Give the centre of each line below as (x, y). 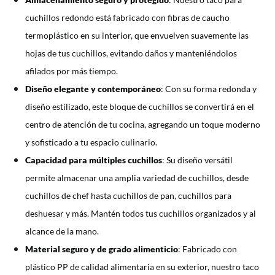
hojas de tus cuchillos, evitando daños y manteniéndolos (131, 53)
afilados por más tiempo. (72, 71)
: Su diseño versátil (198, 160)
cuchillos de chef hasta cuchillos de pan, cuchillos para (129, 196)
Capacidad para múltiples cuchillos (94, 160)
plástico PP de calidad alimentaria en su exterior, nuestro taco (142, 267)
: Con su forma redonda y (209, 89)
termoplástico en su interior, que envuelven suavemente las (137, 36)
